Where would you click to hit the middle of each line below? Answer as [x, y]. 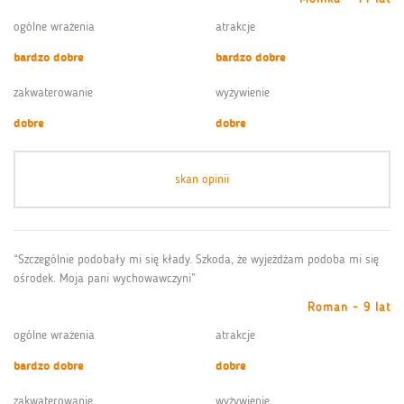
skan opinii [202, 179]
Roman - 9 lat [349, 307]
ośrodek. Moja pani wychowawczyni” [105, 278]
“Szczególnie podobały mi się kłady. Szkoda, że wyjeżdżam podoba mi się [196, 259]
